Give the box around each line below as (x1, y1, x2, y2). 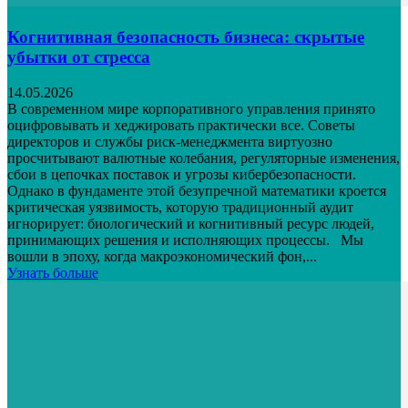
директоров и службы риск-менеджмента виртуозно (7, 133, 332, 149)
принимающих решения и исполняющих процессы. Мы (7, 231, 363, 248)
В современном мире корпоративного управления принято (7, 100, 375, 117)
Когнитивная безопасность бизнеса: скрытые (7, 26, 364, 46)
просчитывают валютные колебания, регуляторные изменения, (7, 149, 400, 166)
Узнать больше (7, 264, 98, 280)
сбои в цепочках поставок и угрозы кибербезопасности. (7, 166, 356, 182)
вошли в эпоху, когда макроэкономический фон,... (7, 248, 317, 264)
